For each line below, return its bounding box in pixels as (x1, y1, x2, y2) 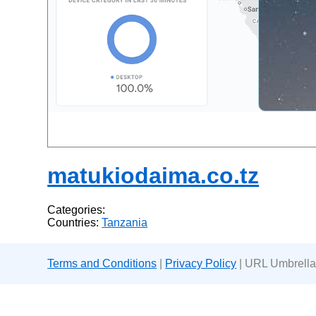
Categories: (47, 204, 106, 217)
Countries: (47, 217, 102, 229)
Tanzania (102, 217, 148, 229)
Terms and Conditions (47, 257, 157, 270)
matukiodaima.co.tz (47, 162, 260, 188)
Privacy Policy (165, 257, 237, 270)
